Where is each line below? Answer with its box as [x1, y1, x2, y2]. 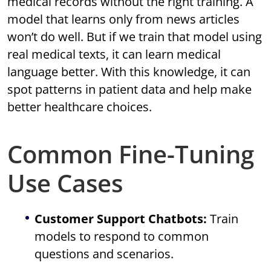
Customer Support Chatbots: [34, 211, 207, 227]
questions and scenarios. [34, 246, 174, 263]
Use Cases [7, 166, 123, 200]
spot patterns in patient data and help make [7, 81, 252, 98]
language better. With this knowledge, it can [7, 64, 251, 80]
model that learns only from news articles [7, 11, 240, 28]
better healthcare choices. [7, 99, 152, 116]
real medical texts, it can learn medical [7, 46, 221, 63]
